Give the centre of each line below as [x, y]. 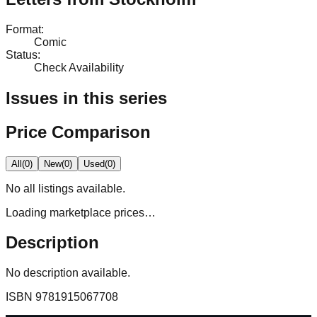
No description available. [68, 273]
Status [22, 54]
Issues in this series [86, 98]
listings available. [80, 188]
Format [23, 29]
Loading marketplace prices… [81, 212]
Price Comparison [78, 132]
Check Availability [79, 67]
